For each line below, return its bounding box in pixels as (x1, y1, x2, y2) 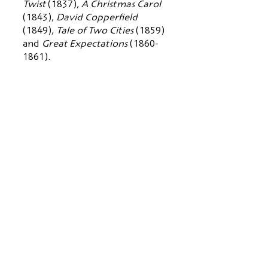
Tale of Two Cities (56, 27, 136, 36)
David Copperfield (56, 14, 138, 23)
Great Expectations (42, 40, 130, 50)
